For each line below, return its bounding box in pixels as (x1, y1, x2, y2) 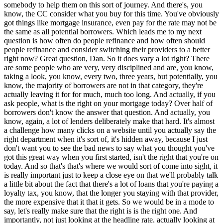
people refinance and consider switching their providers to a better (4, 45, 210, 54)
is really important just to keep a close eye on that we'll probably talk (4, 171, 218, 180)
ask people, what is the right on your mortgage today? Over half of (4, 99, 213, 108)
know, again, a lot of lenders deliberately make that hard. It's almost (4, 117, 215, 126)
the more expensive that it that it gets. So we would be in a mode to (4, 198, 214, 207)
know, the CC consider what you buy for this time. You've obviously (4, 9, 219, 18)
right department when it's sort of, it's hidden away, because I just (4, 135, 208, 144)
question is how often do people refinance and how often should (4, 36, 205, 45)
